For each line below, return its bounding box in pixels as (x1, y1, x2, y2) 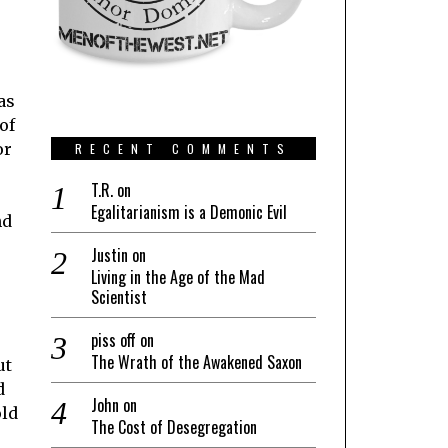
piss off (91, 327, 136, 352)
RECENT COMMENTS (75, 139, 292, 157)
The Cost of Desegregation (91, 414, 257, 439)
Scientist (91, 284, 147, 309)
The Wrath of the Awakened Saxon (91, 349, 302, 374)
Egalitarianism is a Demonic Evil (91, 199, 287, 224)
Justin (91, 242, 128, 267)
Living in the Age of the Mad (91, 264, 265, 289)
